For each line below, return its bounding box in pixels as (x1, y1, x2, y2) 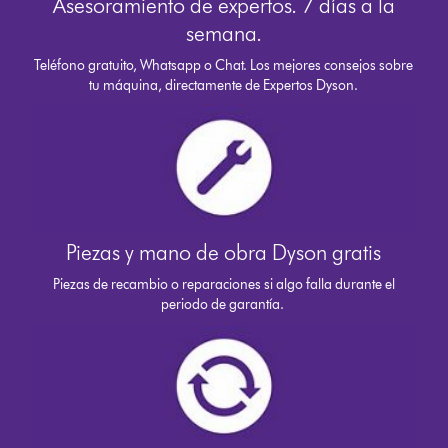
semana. (185, 20, 262, 48)
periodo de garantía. (160, 295, 287, 313)
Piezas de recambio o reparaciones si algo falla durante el (52, 275, 395, 293)
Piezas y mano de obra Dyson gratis (66, 238, 382, 266)
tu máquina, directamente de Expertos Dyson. (89, 77, 359, 95)
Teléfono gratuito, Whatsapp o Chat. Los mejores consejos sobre (34, 57, 414, 75)
